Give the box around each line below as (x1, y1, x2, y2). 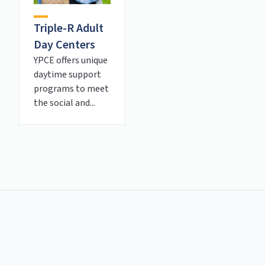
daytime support (34, 67, 101, 81)
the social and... (34, 96, 95, 109)
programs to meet (34, 82, 109, 95)
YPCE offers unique (34, 53, 108, 67)
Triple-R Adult (34, 20, 104, 37)
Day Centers (34, 36, 95, 53)
